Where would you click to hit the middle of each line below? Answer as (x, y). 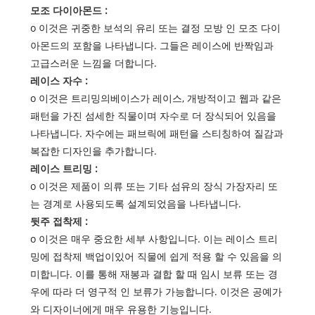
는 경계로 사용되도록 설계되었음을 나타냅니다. (135, 204)
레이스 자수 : (59, 81)
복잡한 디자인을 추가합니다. (93, 151)
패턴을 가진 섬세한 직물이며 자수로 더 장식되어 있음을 (153, 116)
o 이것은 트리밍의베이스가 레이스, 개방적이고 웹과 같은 (155, 98)
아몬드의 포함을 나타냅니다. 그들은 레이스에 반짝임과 (152, 46)
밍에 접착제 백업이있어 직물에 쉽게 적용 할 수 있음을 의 (156, 257)
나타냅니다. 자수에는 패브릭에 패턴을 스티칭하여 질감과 (156, 134)
